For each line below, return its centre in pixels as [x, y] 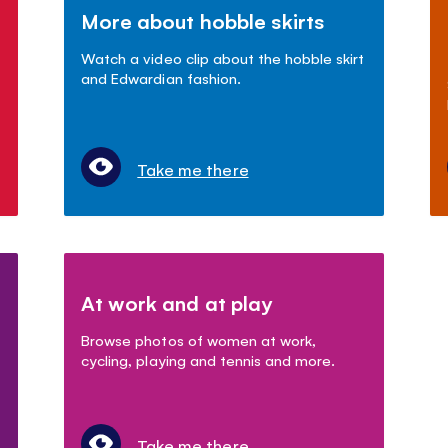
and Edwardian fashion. [161, 77]
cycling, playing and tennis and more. [208, 359]
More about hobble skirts [203, 20]
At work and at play [176, 302]
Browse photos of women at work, [198, 339]
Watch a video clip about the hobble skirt [222, 57]
